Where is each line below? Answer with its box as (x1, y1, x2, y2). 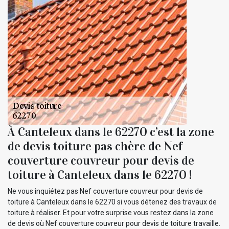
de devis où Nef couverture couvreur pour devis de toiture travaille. (8, 219, 220, 227)
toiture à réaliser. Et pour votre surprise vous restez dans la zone (8, 208, 214, 217)
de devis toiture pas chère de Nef (8, 138, 182, 154)
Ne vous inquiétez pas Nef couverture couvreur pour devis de (8, 187, 203, 195)
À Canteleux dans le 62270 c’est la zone (8, 124, 214, 140)
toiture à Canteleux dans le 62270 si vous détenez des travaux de (8, 197, 217, 206)
